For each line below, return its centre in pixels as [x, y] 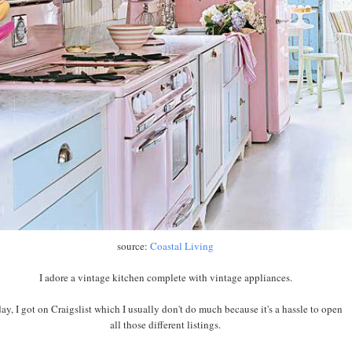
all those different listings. [166, 324]
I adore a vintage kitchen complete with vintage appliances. [165, 277]
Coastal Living [182, 246]
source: [134, 246]
